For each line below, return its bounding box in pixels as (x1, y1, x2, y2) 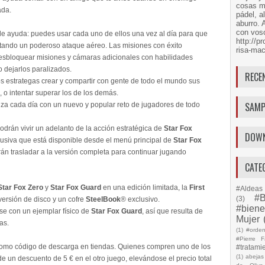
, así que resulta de (142, 207, 203, 215)
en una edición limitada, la (101, 183, 189, 192)
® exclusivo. (121, 195, 160, 203)
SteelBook (86, 195, 121, 203)
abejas (245, 253, 264, 260)
